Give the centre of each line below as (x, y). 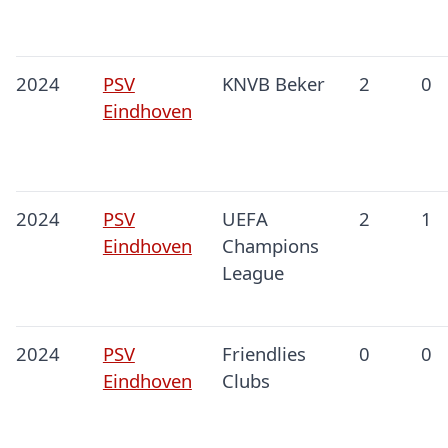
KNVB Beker (273, 84)
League (252, 273)
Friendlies (263, 354)
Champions (270, 246)
